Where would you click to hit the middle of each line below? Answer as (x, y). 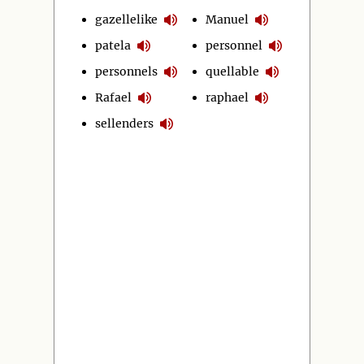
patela (113, 45)
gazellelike (126, 19)
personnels (126, 71)
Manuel (227, 19)
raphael (227, 97)
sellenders (124, 123)
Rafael (113, 97)
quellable (233, 71)
